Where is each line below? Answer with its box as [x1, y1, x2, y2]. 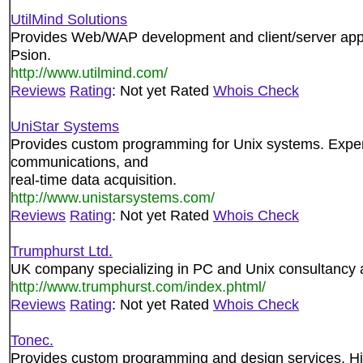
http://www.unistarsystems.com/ [11, 189, 215, 206]
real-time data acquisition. [11, 171, 177, 188]
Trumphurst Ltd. [11, 242, 113, 259]
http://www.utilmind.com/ [11, 64, 168, 81]
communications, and [11, 153, 148, 170]
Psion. [11, 46, 51, 63]
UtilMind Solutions [11, 11, 127, 28]
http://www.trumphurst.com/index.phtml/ [11, 278, 266, 295]
